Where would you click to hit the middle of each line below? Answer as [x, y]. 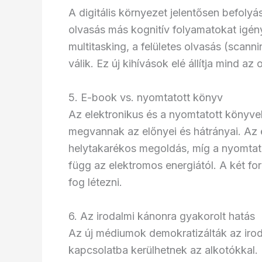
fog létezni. [95, 182]
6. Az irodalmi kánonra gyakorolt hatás [162, 216]
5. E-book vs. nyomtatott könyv [146, 97]
